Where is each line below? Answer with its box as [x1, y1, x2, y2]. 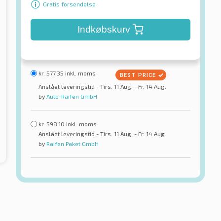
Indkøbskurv [77, 24, 130, 35]
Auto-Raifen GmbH [45, 92, 97, 100]
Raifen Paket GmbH [45, 140, 99, 147]
